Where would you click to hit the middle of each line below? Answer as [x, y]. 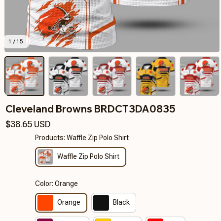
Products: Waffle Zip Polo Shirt [82, 137]
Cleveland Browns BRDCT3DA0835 [90, 109]
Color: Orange [56, 183]
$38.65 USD [28, 124]
